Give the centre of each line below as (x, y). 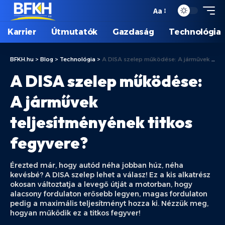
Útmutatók (74, 32)
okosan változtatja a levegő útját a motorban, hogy (101, 184)
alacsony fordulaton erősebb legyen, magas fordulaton (109, 194)
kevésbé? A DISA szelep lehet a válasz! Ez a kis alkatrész (110, 175)
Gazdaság (133, 32)
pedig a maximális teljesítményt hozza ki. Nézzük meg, (109, 203)
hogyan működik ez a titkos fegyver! (75, 213)
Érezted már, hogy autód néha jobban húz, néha (97, 165)
